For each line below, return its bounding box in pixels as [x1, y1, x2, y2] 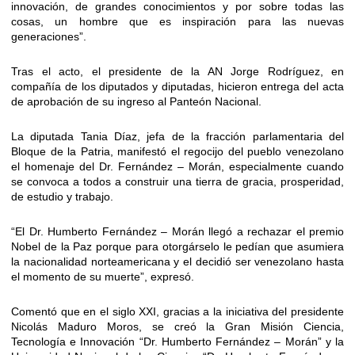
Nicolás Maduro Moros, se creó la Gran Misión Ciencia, [11, 320, 344, 334]
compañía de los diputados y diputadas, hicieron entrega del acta [11, 80, 344, 94]
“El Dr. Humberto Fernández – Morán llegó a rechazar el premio [11, 225, 344, 239]
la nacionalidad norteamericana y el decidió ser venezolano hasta [11, 255, 344, 269]
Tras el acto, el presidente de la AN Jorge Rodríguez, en [11, 65, 344, 78]
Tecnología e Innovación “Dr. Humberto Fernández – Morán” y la [11, 335, 344, 349]
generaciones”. [11, 30, 86, 44]
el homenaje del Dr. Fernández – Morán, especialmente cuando [11, 160, 344, 174]
